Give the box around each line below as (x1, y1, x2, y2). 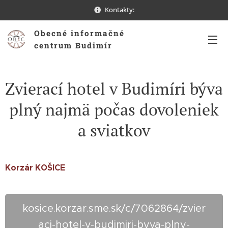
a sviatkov (78, 120, 150, 141)
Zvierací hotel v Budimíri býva (5, 78, 223, 99)
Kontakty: (105, 5, 134, 14)
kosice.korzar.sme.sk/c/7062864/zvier (22, 202, 206, 215)
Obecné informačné (34, 28, 125, 38)
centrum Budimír (34, 40, 112, 50)
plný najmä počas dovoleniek (9, 99, 219, 120)
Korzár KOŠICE (5, 162, 65, 173)
